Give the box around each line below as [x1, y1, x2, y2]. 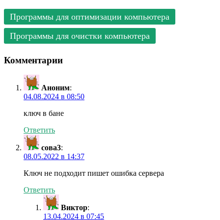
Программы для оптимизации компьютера [10, 12, 169, 22]
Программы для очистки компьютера [10, 31, 150, 41]
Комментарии [4, 55, 63, 65]
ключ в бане [24, 109, 64, 118]
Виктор [61, 203, 87, 212]
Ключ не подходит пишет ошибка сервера [24, 169, 164, 178]
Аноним [41, 83, 70, 92]
